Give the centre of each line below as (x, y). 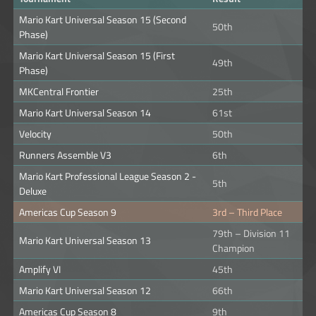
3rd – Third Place (247, 212)
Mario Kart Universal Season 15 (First (97, 55)
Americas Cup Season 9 (68, 212)
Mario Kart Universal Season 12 (85, 290)
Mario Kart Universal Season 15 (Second (103, 19)
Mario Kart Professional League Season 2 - (108, 176)
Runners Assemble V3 (65, 154)
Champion (233, 248)
